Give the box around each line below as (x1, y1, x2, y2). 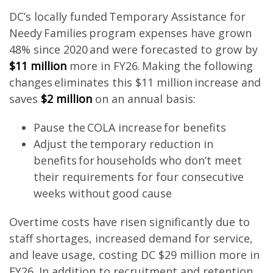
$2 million (41, 91, 92, 106)
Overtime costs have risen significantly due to (9, 214, 250, 229)
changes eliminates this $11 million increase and (9, 75, 261, 90)
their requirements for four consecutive (33, 169, 244, 184)
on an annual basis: (92, 91, 200, 106)
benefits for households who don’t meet (33, 153, 242, 168)
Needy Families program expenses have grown (9, 26, 252, 40)
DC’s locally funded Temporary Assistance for (9, 9, 246, 24)
